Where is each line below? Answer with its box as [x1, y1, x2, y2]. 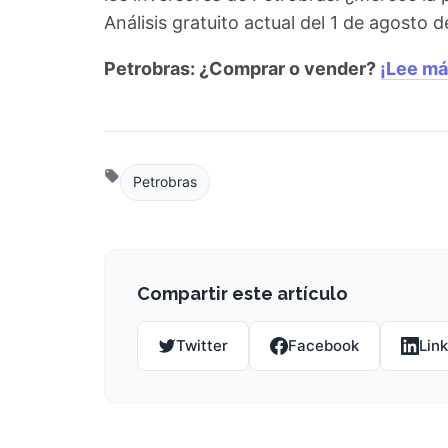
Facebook [288, 335, 359, 355]
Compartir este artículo [137, 282, 348, 304]
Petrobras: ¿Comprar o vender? [104, 58, 380, 79]
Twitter [176, 335, 228, 355]
